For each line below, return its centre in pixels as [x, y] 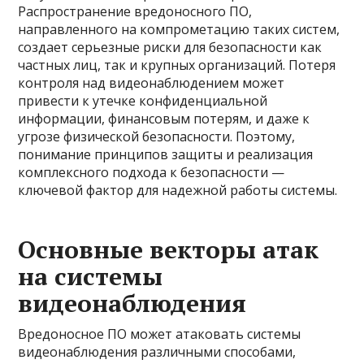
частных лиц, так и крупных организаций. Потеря [177, 65]
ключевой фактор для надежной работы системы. [178, 190]
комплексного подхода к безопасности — [152, 172]
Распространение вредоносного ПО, [135, 11]
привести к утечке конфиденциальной [143, 101]
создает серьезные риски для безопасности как [170, 47]
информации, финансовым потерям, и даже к [164, 119]
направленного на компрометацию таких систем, [179, 29]
